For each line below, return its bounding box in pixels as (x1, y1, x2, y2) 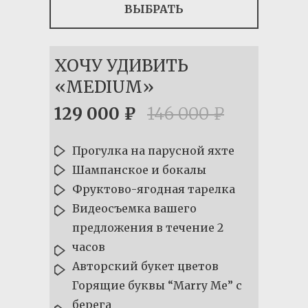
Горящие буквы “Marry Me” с (72, 278, 242, 292)
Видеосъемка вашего (72, 201, 197, 215)
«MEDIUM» (54, 76, 154, 98)
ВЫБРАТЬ (124, 1, 184, 16)
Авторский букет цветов (72, 259, 219, 273)
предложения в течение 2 (72, 221, 223, 234)
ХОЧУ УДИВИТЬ (54, 55, 188, 76)
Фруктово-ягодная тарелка (72, 182, 235, 196)
